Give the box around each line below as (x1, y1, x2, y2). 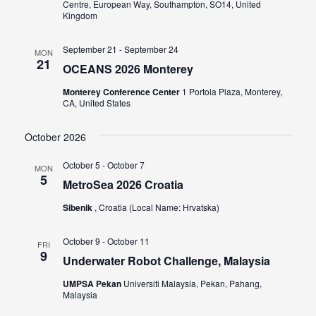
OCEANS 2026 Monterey (62, 60, 193, 77)
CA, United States (62, 96, 130, 109)
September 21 (62, 42, 117, 55)
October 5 (62, 158, 100, 171)
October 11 (107, 234, 150, 247)
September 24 (123, 42, 178, 55)
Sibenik (62, 200, 95, 214)
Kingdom (62, 8, 97, 21)
